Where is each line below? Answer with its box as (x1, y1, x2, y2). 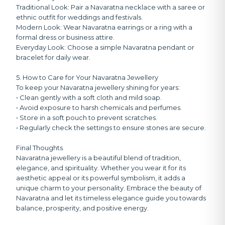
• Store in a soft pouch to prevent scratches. (16, 114, 157, 122)
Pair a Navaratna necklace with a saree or (69, 3, 205, 12)
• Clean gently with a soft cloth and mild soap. (16, 93, 162, 102)
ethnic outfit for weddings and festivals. (16, 13, 143, 22)
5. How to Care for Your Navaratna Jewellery (16, 73, 158, 82)
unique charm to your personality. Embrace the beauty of (16, 184, 201, 192)
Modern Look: (16, 23, 62, 32)
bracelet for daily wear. (16, 53, 90, 62)
